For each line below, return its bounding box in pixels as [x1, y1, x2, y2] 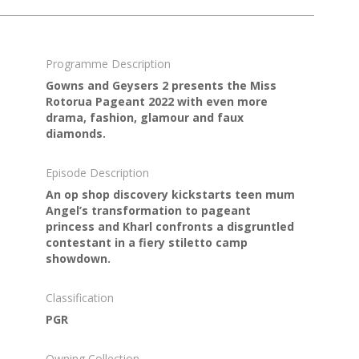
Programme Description [45, 55, 171, 71]
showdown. [45, 250, 111, 266]
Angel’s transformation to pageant [45, 202, 251, 218]
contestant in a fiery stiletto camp [45, 234, 248, 250]
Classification [45, 289, 114, 305]
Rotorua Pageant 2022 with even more [45, 93, 268, 109]
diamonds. [45, 125, 106, 141]
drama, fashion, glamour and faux [45, 109, 244, 125]
